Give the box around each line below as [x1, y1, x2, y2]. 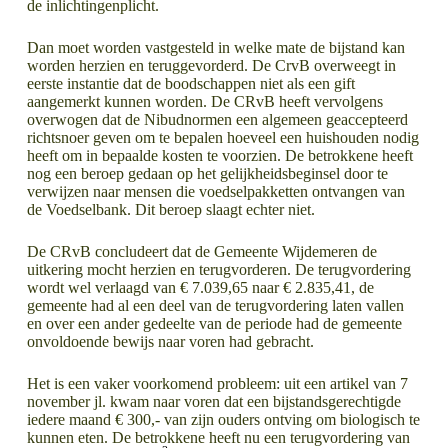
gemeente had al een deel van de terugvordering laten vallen [26, 296, 404, 314]
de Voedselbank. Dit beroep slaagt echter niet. [26, 200, 315, 218]
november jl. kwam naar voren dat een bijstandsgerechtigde [26, 392, 401, 410]
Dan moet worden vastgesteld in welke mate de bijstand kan [26, 38, 405, 56]
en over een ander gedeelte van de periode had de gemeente [26, 314, 402, 332]
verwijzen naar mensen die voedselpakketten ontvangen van [26, 182, 405, 200]
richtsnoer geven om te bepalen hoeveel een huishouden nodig [26, 128, 419, 146]
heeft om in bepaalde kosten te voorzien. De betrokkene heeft [26, 146, 413, 164]
